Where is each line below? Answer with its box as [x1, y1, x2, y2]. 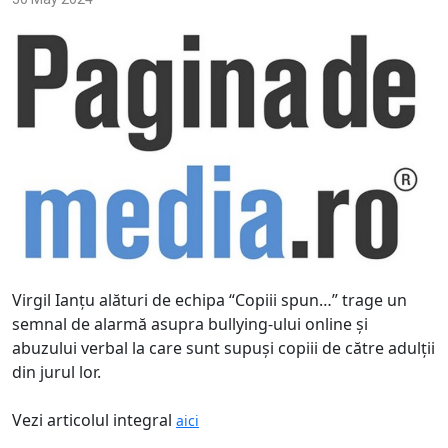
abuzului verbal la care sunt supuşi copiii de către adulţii [12, 337, 435, 360]
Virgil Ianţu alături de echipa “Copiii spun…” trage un [12, 289, 407, 312]
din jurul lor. [12, 361, 101, 384]
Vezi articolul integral [12, 409, 176, 432]
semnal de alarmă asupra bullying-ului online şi [12, 313, 368, 336]
